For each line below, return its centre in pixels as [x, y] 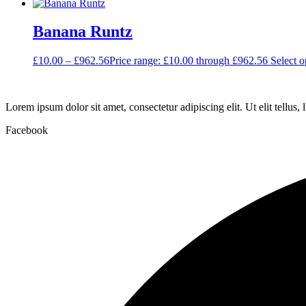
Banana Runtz [83, 32]
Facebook [27, 130]
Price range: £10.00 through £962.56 [189, 61]
